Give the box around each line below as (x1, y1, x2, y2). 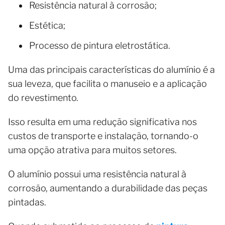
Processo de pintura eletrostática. (29, 40, 170, 51)
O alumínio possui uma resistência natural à (8, 168, 186, 179)
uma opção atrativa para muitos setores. (8, 144, 177, 155)
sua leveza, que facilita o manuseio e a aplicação (8, 78, 207, 89)
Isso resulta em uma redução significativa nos (8, 116, 197, 127)
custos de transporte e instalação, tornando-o (8, 130, 198, 141)
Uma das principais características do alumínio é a (8, 64, 215, 75)
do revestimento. (8, 92, 78, 103)
